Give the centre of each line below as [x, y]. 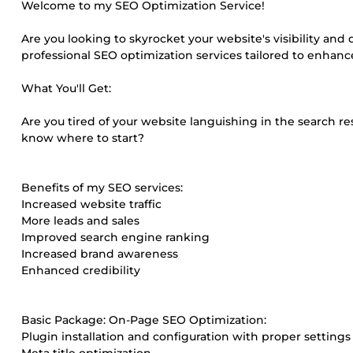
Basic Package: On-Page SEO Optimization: [144, 320]
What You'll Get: [66, 88]
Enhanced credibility [81, 270]
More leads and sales [80, 221]
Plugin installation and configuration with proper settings [186, 336]
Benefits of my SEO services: [102, 188]
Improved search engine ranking [115, 237]
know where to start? [83, 138]
